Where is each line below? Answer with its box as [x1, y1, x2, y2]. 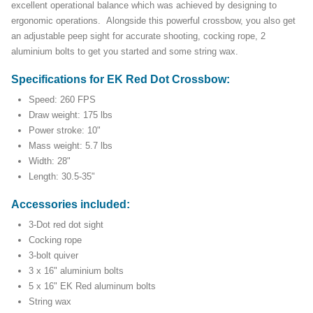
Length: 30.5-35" [29, 171, 95, 182]
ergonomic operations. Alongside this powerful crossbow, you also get [11, 15, 296, 27]
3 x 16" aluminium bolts [29, 265, 124, 277]
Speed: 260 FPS [29, 94, 96, 105]
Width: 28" [29, 156, 71, 167]
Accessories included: [11, 198, 130, 211]
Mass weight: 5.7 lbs [29, 140, 112, 152]
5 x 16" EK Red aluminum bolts [29, 281, 156, 292]
